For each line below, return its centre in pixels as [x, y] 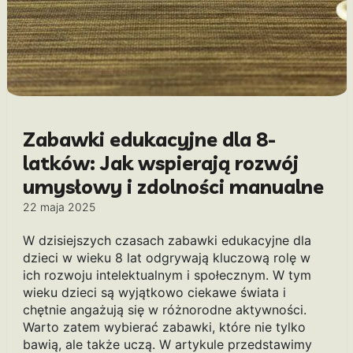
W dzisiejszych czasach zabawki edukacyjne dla [167, 241]
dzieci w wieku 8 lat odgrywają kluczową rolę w [166, 258]
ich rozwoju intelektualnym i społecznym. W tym [167, 275]
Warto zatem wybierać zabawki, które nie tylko [164, 327]
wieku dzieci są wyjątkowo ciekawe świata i [154, 293]
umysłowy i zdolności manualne [173, 187]
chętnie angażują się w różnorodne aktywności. [164, 310]
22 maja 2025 [59, 207]
